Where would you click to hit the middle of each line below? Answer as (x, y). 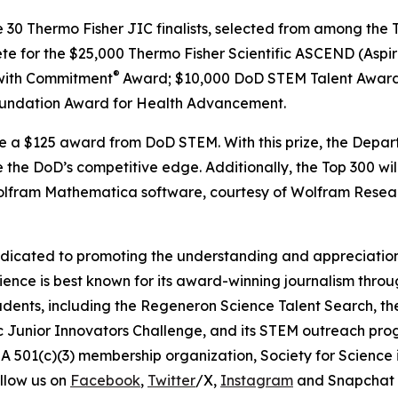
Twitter (171, 380)
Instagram (257, 380)
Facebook (105, 380)
